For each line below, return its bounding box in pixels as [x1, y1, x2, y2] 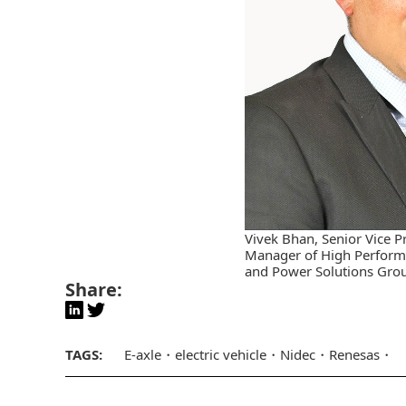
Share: [65, 276, 122, 302]
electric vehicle [175, 344, 266, 363]
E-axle [124, 344, 161, 363]
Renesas [329, 344, 380, 363]
